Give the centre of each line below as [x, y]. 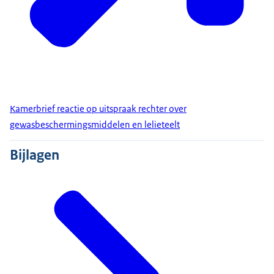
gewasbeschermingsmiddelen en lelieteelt [95, 125]
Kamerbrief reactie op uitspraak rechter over [98, 109]
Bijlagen [35, 155]
